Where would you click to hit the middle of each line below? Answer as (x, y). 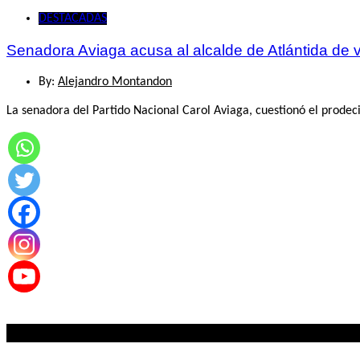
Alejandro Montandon (115, 82)
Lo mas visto (44, 333)
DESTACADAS (73, 18)
